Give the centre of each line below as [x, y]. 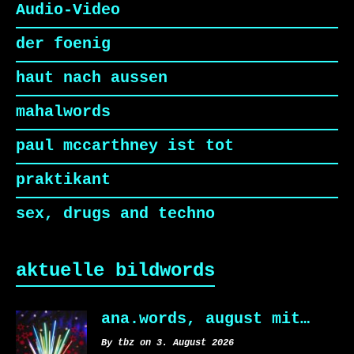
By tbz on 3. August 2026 [168, 343]
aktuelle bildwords [115, 271]
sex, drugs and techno [120, 214]
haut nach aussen [96, 78]
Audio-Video [73, 10]
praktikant [68, 180]
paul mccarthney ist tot [130, 146]
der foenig [68, 44]
